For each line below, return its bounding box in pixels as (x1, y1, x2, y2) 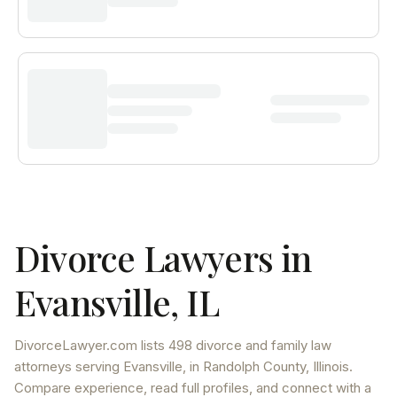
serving (72, 358, 123, 375)
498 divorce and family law (168, 337, 331, 354)
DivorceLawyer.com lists (14, 337, 168, 354)
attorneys (14, 358, 72, 375)
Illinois (313, 358, 349, 375)
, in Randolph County (183, 358, 306, 375)
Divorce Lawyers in (14, 234, 312, 281)
